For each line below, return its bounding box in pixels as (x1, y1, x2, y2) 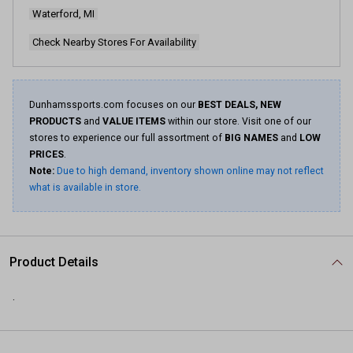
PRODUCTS (29, 116, 81, 127)
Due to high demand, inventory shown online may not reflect (57, 165, 324, 176)
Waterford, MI (32, 8, 95, 20)
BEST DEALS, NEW (198, 99, 281, 110)
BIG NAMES (225, 132, 278, 143)
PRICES (29, 149, 64, 160)
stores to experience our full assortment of (29, 132, 225, 143)
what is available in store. (29, 182, 141, 193)
